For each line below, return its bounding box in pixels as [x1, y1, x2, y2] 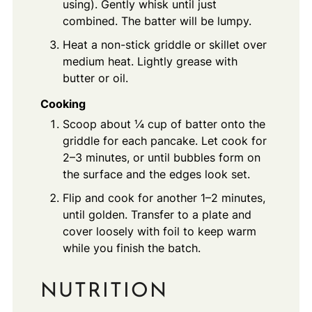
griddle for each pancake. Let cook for [62, 133, 267, 148]
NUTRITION [40, 281, 168, 302]
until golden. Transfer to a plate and [62, 207, 251, 221]
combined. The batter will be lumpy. [62, 13, 251, 28]
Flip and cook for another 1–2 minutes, [62, 190, 265, 205]
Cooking [40, 96, 86, 111]
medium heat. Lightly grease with [62, 54, 237, 68]
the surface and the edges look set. [62, 166, 250, 181]
